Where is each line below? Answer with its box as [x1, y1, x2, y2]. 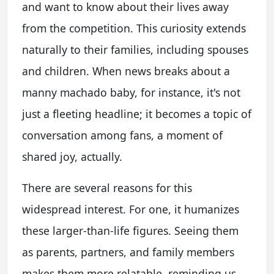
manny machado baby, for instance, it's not [22, 84, 240, 100]
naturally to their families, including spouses [22, 42, 248, 57]
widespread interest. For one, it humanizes [22, 201, 239, 217]
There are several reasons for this [22, 180, 192, 195]
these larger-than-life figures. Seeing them [22, 223, 239, 238]
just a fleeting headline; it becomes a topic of [22, 106, 251, 121]
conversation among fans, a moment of [22, 127, 223, 143]
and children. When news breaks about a [22, 63, 230, 78]
